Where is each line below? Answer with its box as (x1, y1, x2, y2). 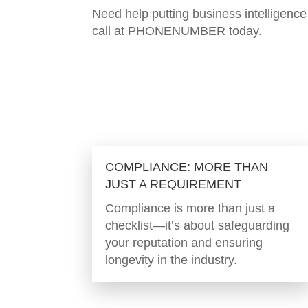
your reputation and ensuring (105, 236, 263, 250)
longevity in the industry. (105, 253, 238, 267)
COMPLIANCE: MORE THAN (105, 160, 269, 175)
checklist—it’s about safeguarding (105, 219, 290, 233)
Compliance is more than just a (105, 201, 276, 216)
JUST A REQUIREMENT (105, 177, 242, 192)
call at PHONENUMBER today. (92, 23, 263, 38)
